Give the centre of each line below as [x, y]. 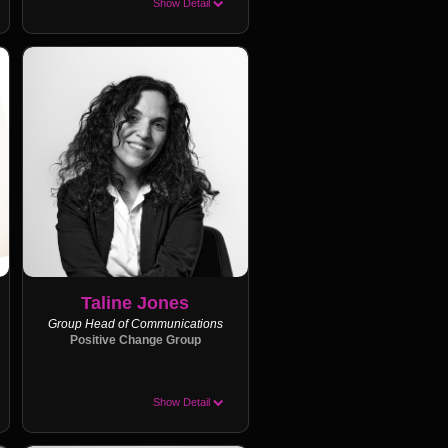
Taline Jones [135, 303]
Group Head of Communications [135, 324]
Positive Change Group [135, 340]
